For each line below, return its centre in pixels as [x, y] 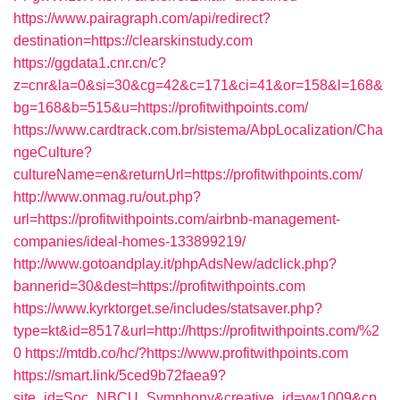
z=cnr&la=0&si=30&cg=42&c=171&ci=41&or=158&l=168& [198, 85]
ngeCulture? [53, 152]
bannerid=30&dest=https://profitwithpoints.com [159, 286]
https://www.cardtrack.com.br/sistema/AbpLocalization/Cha [198, 130]
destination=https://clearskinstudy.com [133, 41]
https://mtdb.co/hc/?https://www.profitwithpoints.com [187, 353]
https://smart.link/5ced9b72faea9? [120, 375]
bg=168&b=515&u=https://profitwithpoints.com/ [161, 108]
